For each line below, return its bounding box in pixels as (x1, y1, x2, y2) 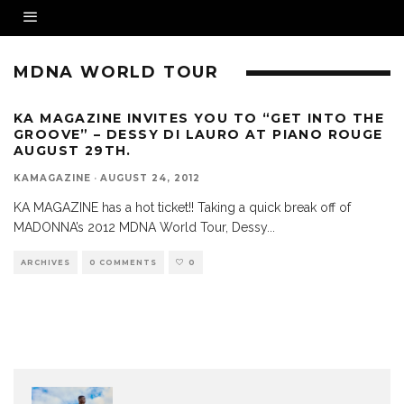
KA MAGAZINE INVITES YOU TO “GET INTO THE (14, 110, 384, 126)
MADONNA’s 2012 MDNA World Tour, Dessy (14, 220, 267, 234)
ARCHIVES (21, 258, 70, 267)
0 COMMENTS (89, 258, 157, 267)
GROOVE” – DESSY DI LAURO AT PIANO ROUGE (14, 126, 383, 142)
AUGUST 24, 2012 (100, 172, 200, 184)
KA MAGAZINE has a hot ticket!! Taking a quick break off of (14, 200, 351, 215)
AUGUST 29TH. (14, 142, 132, 159)
